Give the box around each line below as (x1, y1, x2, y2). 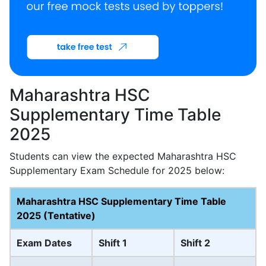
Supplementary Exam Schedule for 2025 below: (9, 164, 224, 177)
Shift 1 (99, 237, 127, 249)
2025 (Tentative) (17, 210, 96, 222)
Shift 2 (180, 237, 210, 249)
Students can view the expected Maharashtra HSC (9, 150, 236, 163)
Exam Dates (17, 237, 72, 249)
